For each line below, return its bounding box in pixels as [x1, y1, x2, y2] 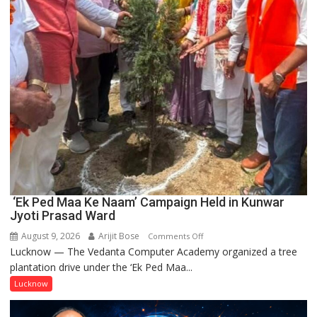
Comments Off [148, 230, 204, 241]
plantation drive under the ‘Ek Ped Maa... [10, 260, 193, 274]
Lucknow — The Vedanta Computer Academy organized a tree [10, 244, 298, 258]
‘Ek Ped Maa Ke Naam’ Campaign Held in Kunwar [10, 194, 285, 209]
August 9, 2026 [19, 229, 81, 242]
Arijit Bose [96, 229, 140, 242]
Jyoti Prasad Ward [10, 207, 116, 223]
